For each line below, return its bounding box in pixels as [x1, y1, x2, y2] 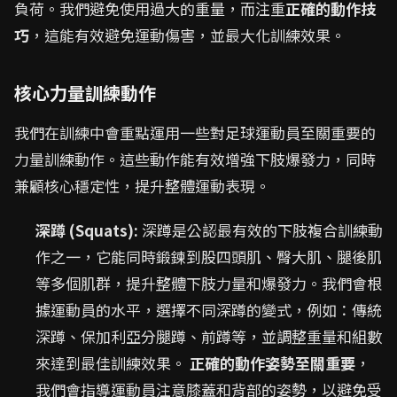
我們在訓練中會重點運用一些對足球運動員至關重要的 [14, 121, 376, 144]
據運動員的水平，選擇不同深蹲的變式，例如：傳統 [35, 299, 382, 321]
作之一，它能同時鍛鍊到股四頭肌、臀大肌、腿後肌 [35, 245, 382, 268]
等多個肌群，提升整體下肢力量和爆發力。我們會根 [35, 272, 382, 294]
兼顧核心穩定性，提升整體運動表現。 [14, 175, 270, 197]
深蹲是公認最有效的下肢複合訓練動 [138, 219, 383, 241]
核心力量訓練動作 [14, 80, 156, 105]
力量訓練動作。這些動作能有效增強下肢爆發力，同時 [14, 148, 376, 170]
